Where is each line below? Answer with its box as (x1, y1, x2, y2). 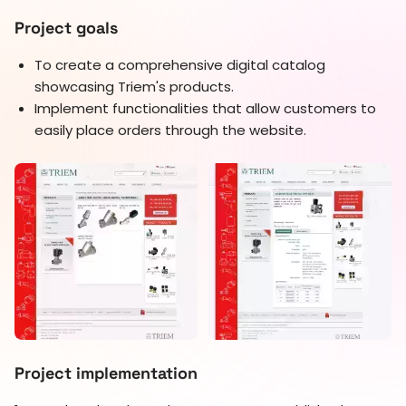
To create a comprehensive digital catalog (34, 54, 325, 74)
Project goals (14, 16, 118, 38)
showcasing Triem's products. (34, 76, 234, 96)
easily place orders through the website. (34, 120, 306, 140)
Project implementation (14, 362, 198, 384)
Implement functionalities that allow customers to (34, 98, 376, 118)
